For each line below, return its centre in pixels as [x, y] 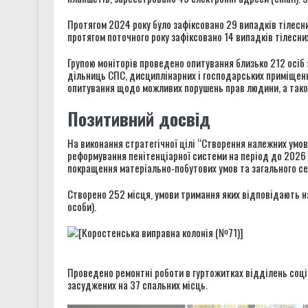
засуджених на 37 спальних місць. [137, 284]
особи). [81, 206]
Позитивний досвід [139, 118]
